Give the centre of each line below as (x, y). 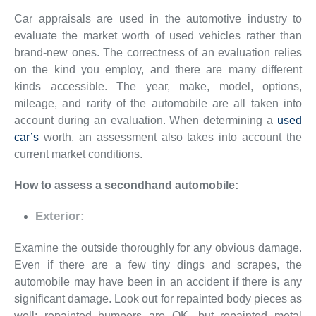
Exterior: (60, 216)
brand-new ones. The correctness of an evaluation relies (158, 52)
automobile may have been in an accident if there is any (158, 281)
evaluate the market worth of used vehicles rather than (158, 35)
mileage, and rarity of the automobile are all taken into (158, 103)
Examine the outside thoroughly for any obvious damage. (158, 248)
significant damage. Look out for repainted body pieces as (158, 298)
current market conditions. (78, 154)
